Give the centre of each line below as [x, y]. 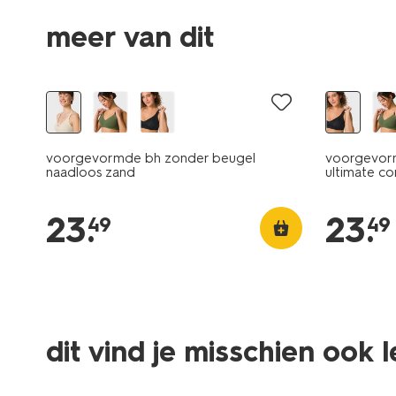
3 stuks [76, 367]
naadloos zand [91, 172]
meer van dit [130, 37]
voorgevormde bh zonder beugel [151, 158]
